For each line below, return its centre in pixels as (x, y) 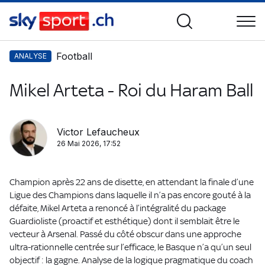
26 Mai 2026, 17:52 (89, 143)
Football (74, 56)
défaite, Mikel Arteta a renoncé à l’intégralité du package (118, 208)
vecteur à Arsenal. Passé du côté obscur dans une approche (125, 234)
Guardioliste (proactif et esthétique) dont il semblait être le (125, 221)
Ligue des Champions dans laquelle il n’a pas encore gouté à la (130, 195)
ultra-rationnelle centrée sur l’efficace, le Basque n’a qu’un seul (130, 247)
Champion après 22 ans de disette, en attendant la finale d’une (132, 182)
